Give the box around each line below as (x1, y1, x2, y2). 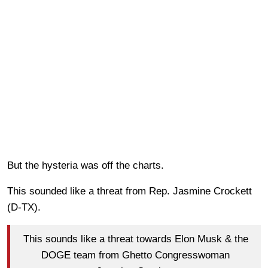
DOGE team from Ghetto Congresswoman (41, 249, 230, 261)
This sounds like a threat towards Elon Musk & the (23, 233, 248, 245)
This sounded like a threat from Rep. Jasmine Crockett (7, 185, 252, 197)
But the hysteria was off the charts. (7, 159, 167, 171)
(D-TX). (7, 201, 44, 213)
